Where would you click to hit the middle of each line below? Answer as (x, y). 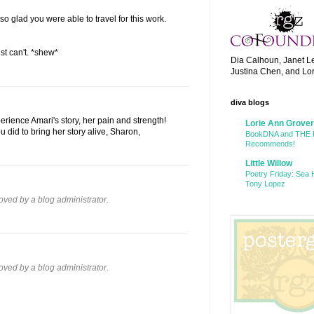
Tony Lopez (265, 183)
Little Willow (269, 163)
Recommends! (270, 143)
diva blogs (250, 102)
